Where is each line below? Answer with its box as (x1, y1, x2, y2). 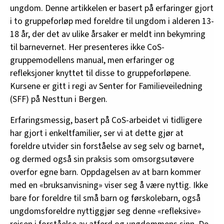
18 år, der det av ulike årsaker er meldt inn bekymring (10, 27, 205, 40)
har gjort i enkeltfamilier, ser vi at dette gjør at (10, 126, 183, 139)
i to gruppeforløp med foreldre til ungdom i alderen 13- (10, 14, 214, 27)
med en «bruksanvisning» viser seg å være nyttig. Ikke (10, 178, 208, 191)
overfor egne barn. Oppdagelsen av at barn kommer (10, 165, 201, 178)
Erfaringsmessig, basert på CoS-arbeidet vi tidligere (10, 113, 202, 126)
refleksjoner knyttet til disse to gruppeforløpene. (10, 66, 191, 79)
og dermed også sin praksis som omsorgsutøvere (10, 152, 194, 165)
